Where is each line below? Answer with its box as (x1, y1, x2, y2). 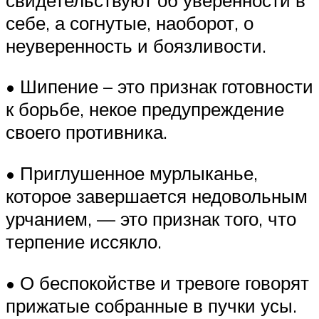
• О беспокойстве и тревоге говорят (6, 271, 309, 294)
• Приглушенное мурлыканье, (6, 162, 258, 185)
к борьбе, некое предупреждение (6, 98, 284, 121)
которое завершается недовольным (6, 184, 308, 208)
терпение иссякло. (6, 230, 162, 253)
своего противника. (6, 120, 167, 144)
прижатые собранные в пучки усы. (6, 293, 297, 317)
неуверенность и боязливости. (6, 33, 266, 57)
